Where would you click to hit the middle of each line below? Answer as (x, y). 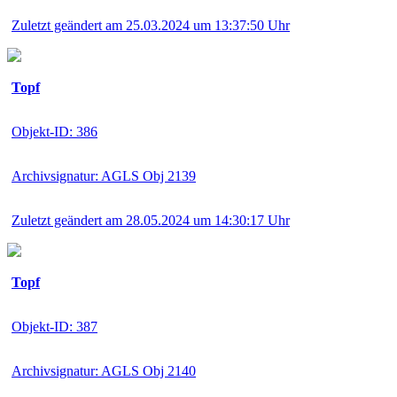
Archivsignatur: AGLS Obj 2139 (104, 175)
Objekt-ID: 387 (54, 326)
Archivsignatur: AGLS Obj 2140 (104, 370)
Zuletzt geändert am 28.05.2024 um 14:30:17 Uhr (151, 220)
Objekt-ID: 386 (54, 131)
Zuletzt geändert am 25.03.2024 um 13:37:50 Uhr (151, 25)
